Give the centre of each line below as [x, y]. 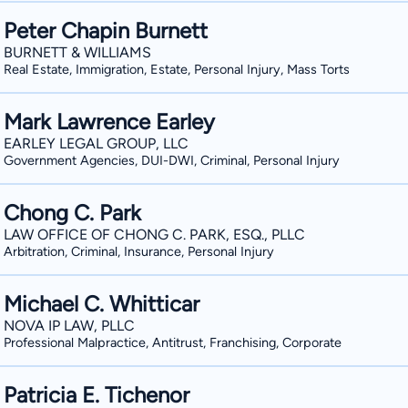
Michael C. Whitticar [102, 304]
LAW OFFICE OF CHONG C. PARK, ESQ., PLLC [154, 235]
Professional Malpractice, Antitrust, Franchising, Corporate [173, 342]
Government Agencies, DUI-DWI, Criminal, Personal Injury [172, 160]
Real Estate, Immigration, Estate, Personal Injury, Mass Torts [177, 69]
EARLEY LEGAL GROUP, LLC [96, 143]
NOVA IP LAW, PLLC [69, 326]
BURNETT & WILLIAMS [77, 52]
